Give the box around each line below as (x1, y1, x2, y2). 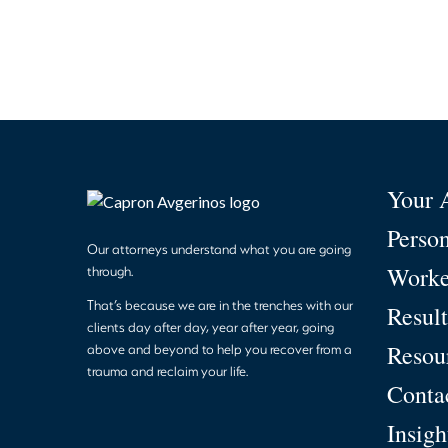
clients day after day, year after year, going (87, 317, 334, 335)
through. (87, 261, 133, 279)
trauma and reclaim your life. (87, 361, 248, 379)
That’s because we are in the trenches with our (87, 295, 353, 313)
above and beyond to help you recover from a (87, 339, 352, 357)
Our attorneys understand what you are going (87, 239, 351, 257)
